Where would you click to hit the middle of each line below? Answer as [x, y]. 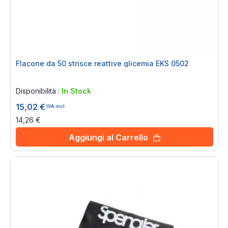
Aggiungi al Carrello [108, 137]
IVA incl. [56, 106]
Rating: [29, 78]
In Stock [76, 91]
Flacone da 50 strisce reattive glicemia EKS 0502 [102, 63]
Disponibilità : [39, 91]
